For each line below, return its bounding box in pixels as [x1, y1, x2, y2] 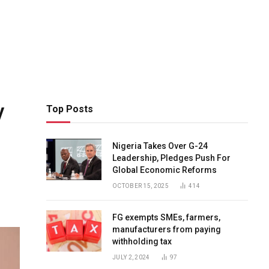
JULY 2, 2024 [112, 254, 150, 261]
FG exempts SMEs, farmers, [112, 213, 220, 222]
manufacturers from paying [112, 225, 221, 234]
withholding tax [112, 237, 172, 246]
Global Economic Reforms [112, 165, 217, 175]
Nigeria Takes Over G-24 [112, 141, 208, 151]
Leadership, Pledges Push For [112, 153, 231, 163]
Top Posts [46, 103, 93, 115]
